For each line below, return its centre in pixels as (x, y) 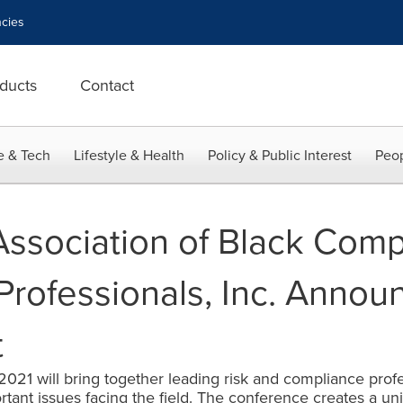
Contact (107, 85)
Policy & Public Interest (280, 155)
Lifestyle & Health (129, 155)
